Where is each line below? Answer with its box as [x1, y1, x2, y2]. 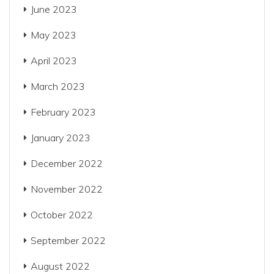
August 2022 [31, 260, 90, 272]
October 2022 [31, 209, 93, 221]
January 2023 [31, 131, 91, 144]
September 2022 [31, 234, 106, 246]
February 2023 [31, 106, 96, 118]
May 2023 [31, 29, 76, 41]
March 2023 [31, 80, 85, 92]
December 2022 [31, 157, 103, 169]
